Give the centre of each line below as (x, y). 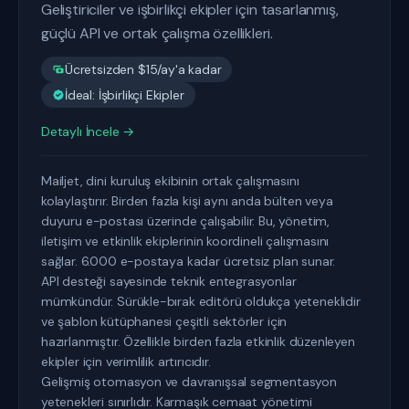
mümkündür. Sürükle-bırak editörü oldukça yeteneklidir (201, 301)
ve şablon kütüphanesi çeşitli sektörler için (164, 321)
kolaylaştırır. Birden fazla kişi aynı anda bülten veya (187, 201)
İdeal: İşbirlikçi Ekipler (125, 95)
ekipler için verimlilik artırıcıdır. (126, 362)
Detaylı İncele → (88, 131)
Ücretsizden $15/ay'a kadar (143, 69)
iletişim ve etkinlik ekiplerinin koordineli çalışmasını (185, 241)
